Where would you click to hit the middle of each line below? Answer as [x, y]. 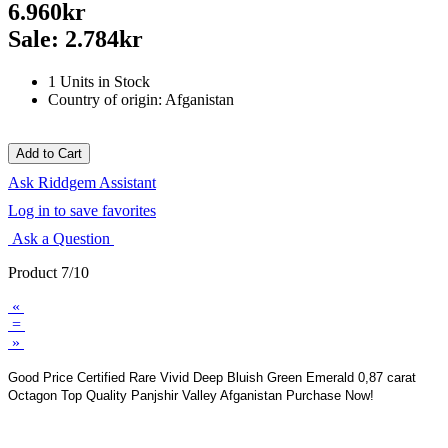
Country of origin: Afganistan [141, 99]
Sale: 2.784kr [75, 38]
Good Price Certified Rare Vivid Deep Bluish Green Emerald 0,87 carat [212, 377]
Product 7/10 [48, 272]
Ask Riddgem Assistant [82, 182]
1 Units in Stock [99, 81]
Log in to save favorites [82, 210]
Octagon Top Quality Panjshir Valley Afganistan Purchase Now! [191, 395]
